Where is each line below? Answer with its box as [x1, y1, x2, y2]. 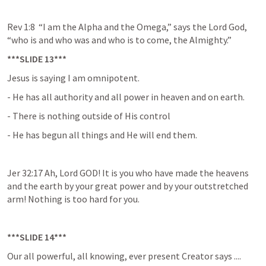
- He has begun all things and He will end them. [7, 129, 197, 141]
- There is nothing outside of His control [7, 110, 170, 122]
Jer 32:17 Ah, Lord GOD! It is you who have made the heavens [7, 167, 249, 179]
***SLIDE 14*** [7, 231, 66, 243]
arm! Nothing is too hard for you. [7, 193, 140, 205]
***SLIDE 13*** [7, 53, 66, 65]
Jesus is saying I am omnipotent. [7, 72, 140, 84]
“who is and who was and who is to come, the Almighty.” [7, 34, 232, 46]
